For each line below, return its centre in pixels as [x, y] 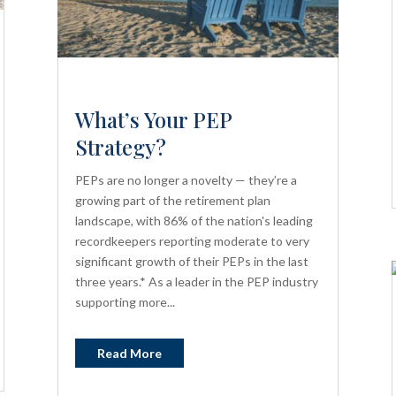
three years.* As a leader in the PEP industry [196, 282]
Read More [129, 354]
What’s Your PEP [153, 120]
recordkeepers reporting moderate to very [192, 241]
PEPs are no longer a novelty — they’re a [186, 180]
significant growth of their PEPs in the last [191, 262]
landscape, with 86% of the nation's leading [194, 221]
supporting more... [125, 302]
